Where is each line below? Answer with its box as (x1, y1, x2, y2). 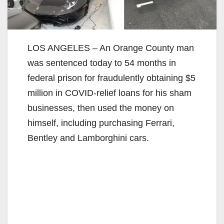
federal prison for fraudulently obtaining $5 (27, 73, 195, 83)
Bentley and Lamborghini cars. (27, 133, 149, 143)
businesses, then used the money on (27, 103, 174, 113)
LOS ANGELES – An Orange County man (27, 43, 194, 53)
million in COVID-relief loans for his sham (27, 88, 191, 98)
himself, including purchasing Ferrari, (27, 118, 174, 128)
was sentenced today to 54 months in (27, 58, 176, 68)
